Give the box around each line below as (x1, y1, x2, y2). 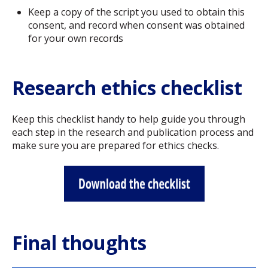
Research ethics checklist (12, 74, 242, 100)
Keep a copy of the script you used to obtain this (28, 5, 245, 19)
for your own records (28, 31, 124, 45)
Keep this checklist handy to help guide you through (12, 112, 245, 126)
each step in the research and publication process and (12, 126, 254, 139)
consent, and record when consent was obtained (28, 18, 245, 32)
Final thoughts (12, 229, 147, 255)
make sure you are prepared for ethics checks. (12, 139, 219, 153)
